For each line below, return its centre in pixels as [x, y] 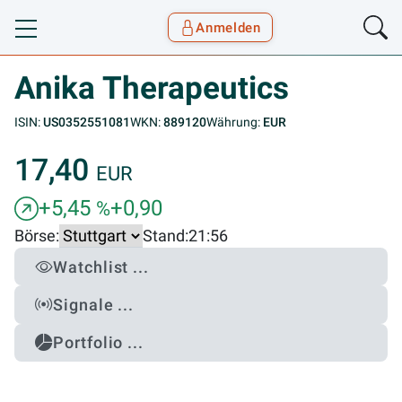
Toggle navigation [88, 37]
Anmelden [228, 27]
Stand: [166, 236]
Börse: [37, 236]
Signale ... [94, 305]
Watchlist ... [101, 267]
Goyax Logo [101, 38]
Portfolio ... [98, 343]
